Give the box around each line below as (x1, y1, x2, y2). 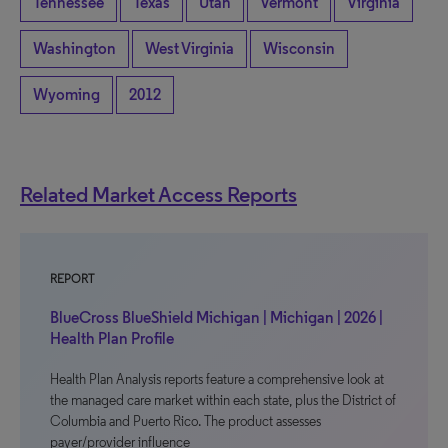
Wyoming (33, 85, 100, 104)
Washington (33, 39, 116, 58)
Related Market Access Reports (20, 181, 297, 207)
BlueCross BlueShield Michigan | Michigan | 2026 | (50, 308, 383, 327)
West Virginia (145, 39, 234, 58)
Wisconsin (263, 39, 335, 58)
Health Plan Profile (50, 329, 174, 348)
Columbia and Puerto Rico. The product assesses (50, 413, 321, 430)
